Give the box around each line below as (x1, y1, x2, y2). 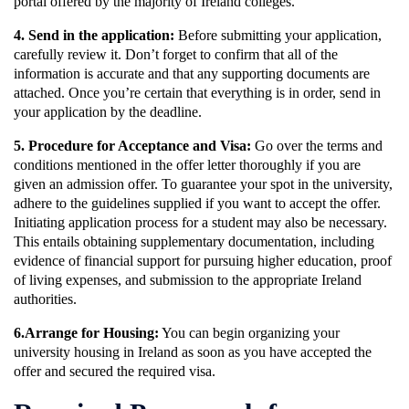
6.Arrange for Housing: (14, 325, 159, 341)
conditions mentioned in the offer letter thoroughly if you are (14, 157, 361, 173)
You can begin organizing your (159, 325, 340, 341)
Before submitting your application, (174, 27, 382, 44)
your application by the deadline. (14, 104, 205, 121)
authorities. (14, 291, 80, 308)
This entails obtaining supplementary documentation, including (14, 234, 374, 250)
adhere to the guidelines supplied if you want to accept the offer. (14, 195, 381, 212)
